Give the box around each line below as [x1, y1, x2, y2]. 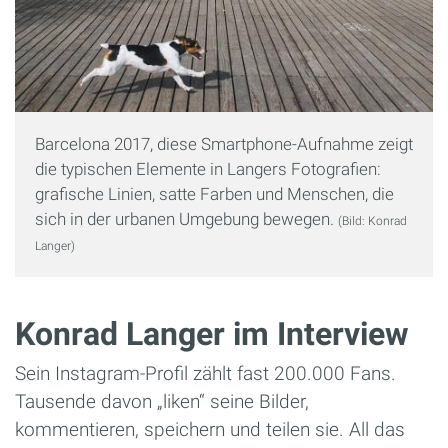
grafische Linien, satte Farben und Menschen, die [35, 183, 394, 204]
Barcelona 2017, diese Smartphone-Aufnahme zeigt [35, 133, 413, 154]
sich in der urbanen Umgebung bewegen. [35, 208, 338, 229]
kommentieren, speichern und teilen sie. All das [15, 417, 405, 441]
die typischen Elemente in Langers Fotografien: [35, 158, 381, 179]
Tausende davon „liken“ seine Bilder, [15, 389, 309, 413]
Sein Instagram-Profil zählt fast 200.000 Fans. [15, 361, 396, 385]
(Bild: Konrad [338, 213, 407, 228]
